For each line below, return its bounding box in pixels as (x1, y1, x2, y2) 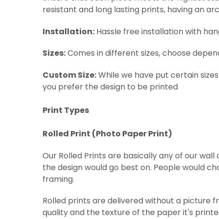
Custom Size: (43, 69, 96, 81)
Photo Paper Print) (96, 128, 172, 139)
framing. (43, 173, 74, 185)
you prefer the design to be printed (43, 81, 178, 93)
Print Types (43, 104, 89, 116)
